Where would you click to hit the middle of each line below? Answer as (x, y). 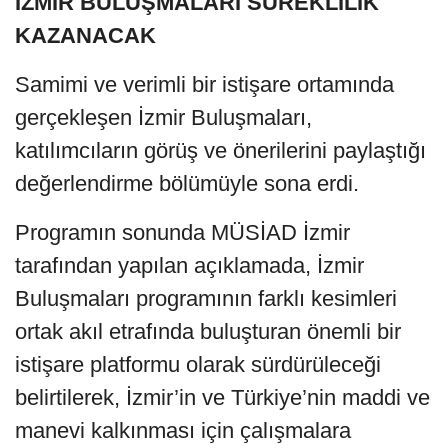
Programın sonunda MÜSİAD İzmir (182, 233)
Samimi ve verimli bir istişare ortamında (204, 85)
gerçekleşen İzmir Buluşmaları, (163, 118)
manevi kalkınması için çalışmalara (183, 431)
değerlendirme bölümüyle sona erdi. (187, 184)
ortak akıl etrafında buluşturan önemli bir (208, 332)
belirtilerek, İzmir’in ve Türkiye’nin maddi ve (222, 398)
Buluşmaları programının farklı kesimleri (206, 299)
